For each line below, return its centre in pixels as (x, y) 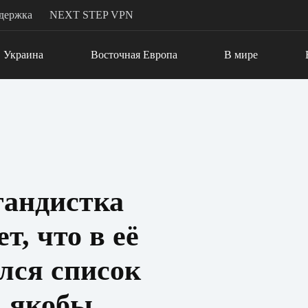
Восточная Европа (134, 55)
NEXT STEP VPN (91, 15)
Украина (23, 55)
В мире (241, 55)
